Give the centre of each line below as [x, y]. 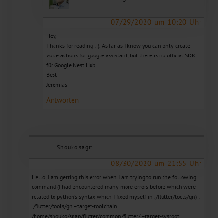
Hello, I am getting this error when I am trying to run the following [114, 177]
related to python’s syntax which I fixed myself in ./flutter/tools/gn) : [115, 196]
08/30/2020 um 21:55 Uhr [156, 163]
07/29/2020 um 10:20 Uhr [156, 22]
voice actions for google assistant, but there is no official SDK [120, 55]
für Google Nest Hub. [71, 65]
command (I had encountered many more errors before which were [113, 186]
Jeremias [56, 84]
